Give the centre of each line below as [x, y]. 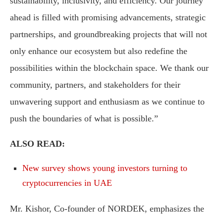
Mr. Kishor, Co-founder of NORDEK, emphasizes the [107, 209]
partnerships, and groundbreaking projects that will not [109, 34]
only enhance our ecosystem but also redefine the [99, 51]
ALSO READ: [37, 144]
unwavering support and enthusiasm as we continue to [107, 102]
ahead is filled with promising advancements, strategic [108, 18]
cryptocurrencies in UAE [67, 183]
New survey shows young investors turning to [105, 168]
